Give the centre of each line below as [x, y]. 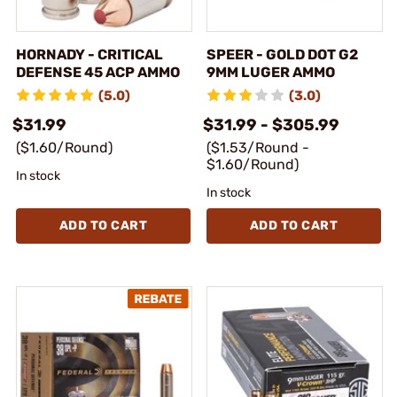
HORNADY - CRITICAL [90, 54]
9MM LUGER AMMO [271, 72]
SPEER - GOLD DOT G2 [282, 54]
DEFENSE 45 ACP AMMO [98, 72]
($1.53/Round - [258, 147]
